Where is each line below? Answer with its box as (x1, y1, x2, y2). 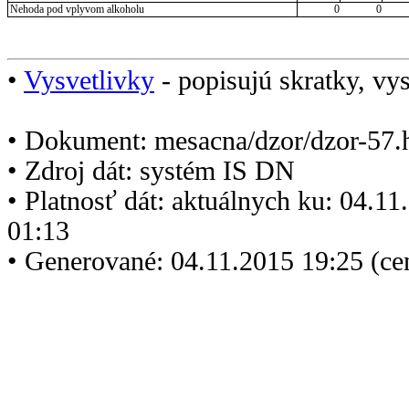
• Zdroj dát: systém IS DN (7, 155, 295, 185)
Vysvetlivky (24, 65, 154, 95)
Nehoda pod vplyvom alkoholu (9, 3, 144, 16)
